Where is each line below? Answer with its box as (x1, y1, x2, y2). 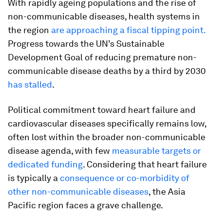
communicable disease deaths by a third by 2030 (8, 66, 206, 76)
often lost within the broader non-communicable (8, 132, 205, 142)
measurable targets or (112, 145, 201, 156)
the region (8, 25, 51, 35)
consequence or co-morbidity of (60, 173, 189, 183)
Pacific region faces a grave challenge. (8, 200, 163, 210)
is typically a (8, 173, 60, 183)
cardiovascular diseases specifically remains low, (8, 118, 206, 128)
